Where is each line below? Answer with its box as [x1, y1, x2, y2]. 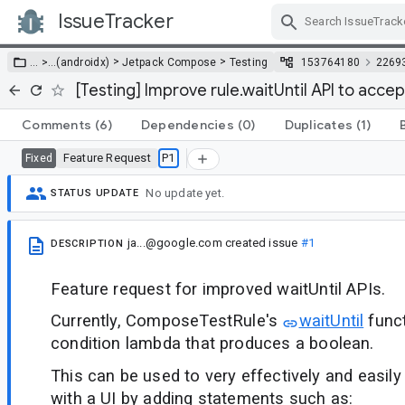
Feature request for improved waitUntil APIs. [51, 278, 386, 298]
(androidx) [56, 55, 110, 69]
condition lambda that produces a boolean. [51, 334, 374, 353]
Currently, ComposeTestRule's [51, 311, 283, 331]
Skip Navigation [221, 29, 321, 46]
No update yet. [146, 186, 225, 201]
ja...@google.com [127, 235, 222, 250]
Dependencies [140, 116, 234, 133]
